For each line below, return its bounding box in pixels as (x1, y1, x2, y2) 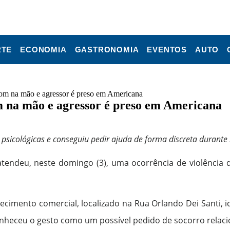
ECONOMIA (20, 45, 67, 54)
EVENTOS (147, 45, 187, 54)
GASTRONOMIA (74, 45, 139, 54)
